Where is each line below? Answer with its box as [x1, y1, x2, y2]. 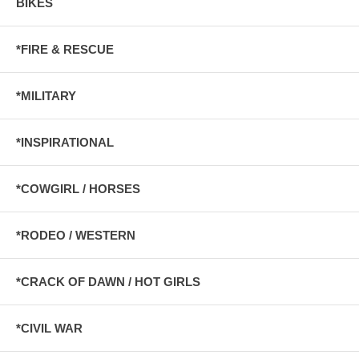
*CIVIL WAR [16, 321, 83, 335]
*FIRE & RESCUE [16, 42, 114, 56]
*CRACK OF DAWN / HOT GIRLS [16, 274, 200, 288]
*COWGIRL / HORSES [16, 181, 140, 196]
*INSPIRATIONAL [16, 135, 114, 149]
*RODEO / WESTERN [16, 228, 135, 242]
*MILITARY [16, 88, 76, 103]
